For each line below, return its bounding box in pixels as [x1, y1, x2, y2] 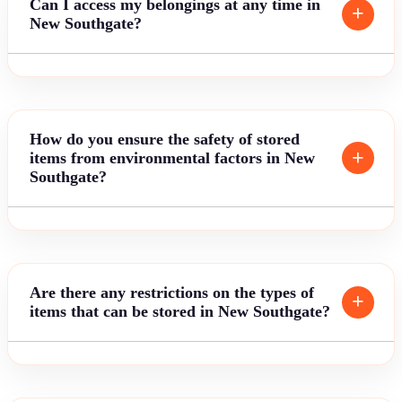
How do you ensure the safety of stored [30, 129, 300, 148]
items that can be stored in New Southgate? [30, 301, 330, 320]
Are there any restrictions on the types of [30, 283, 314, 301]
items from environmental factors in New [30, 148, 315, 167]
